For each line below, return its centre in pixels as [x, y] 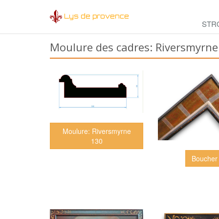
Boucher [205, 159]
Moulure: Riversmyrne [97, 131]
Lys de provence [97, 16]
